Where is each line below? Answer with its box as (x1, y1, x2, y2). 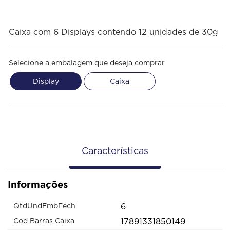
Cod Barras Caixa (13, 218, 74, 225)
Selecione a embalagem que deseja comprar (9, 60, 165, 67)
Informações (8, 179, 68, 190)
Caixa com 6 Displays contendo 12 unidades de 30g (9, 28, 218, 36)
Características (82, 146, 148, 156)
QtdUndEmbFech (13, 203, 75, 210)
